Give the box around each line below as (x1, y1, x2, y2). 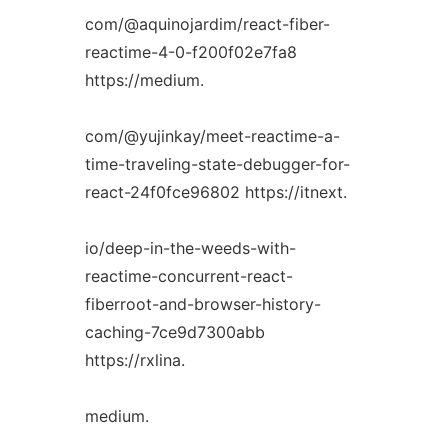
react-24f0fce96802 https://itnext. (84, 182, 347, 202)
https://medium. (84, 70, 204, 90)
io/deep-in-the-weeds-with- (84, 238, 296, 258)
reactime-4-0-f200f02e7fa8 (84, 42, 297, 62)
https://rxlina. (84, 350, 185, 370)
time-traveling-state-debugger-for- (84, 154, 350, 174)
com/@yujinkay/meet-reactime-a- (84, 126, 340, 146)
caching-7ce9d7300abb (84, 322, 265, 342)
